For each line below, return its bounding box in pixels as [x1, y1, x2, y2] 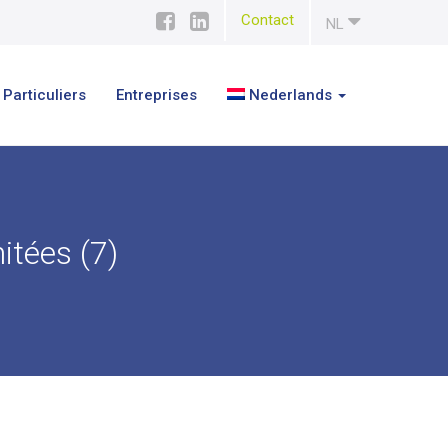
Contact [241, 11, 294, 29]
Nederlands [249, 85, 332, 104]
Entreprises [115, 85, 197, 104]
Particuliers [2, 85, 86, 104]
